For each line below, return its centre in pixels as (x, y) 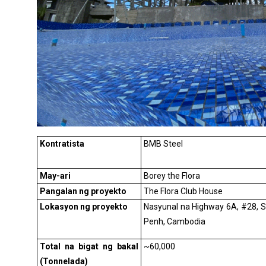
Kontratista (62, 144)
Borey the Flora (172, 176)
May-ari (55, 176)
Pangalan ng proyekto (83, 191)
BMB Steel (163, 144)
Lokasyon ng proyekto (84, 207)
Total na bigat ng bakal (89, 247)
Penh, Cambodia (175, 222)
